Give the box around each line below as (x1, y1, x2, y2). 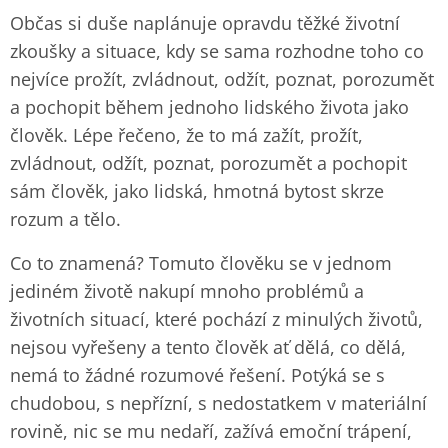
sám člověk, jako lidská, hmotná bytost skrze (10, 179, 384, 203)
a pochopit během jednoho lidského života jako (10, 95, 409, 119)
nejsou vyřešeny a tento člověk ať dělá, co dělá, (10, 335, 406, 359)
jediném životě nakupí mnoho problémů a (10, 279, 364, 303)
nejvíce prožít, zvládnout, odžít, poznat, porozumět (10, 67, 434, 91)
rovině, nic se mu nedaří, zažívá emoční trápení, (10, 419, 412, 443)
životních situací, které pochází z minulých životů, (10, 307, 423, 331)
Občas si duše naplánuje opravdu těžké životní (10, 11, 400, 35)
